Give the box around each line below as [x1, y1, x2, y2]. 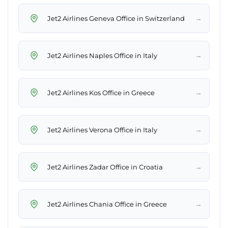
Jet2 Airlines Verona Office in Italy [47, 125, 157, 134]
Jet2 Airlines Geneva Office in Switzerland [47, 14, 185, 22]
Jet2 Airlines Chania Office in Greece [47, 199, 167, 208]
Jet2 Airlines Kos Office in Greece [47, 88, 155, 97]
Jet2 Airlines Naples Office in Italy [47, 51, 157, 60]
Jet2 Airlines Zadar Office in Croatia [47, 162, 163, 171]
